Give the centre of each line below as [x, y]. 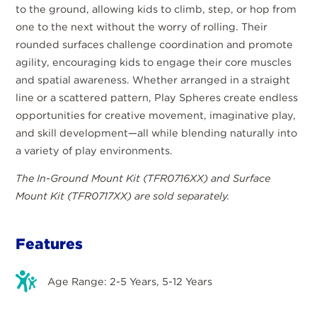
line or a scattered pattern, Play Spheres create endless [157, 97]
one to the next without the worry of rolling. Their [142, 26]
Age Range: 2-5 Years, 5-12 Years [130, 281]
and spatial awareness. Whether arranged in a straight [153, 79]
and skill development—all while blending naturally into [157, 132]
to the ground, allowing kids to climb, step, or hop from [156, 8]
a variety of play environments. [94, 150]
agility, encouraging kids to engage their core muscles [154, 62]
